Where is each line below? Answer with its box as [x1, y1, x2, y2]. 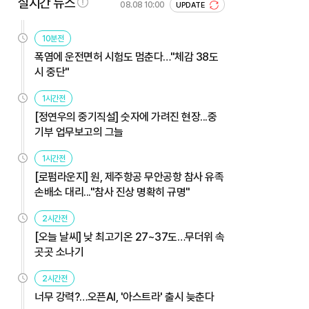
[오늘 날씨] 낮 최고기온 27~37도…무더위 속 [34, 230, 225, 243]
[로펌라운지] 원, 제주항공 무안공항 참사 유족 [34, 170, 223, 183]
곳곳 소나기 [34, 245, 83, 259]
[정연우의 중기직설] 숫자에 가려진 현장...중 [34, 110, 217, 123]
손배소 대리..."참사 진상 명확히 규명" [34, 185, 190, 199]
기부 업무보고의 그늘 [34, 125, 123, 139]
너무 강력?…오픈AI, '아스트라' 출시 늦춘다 [34, 290, 214, 303]
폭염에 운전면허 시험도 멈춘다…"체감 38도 [34, 50, 218, 63]
